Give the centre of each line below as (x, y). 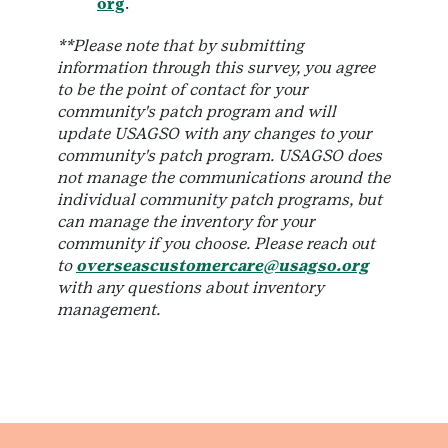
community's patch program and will (196, 112)
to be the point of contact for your (182, 90)
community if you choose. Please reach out (216, 244)
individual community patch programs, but (219, 200)
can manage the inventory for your (186, 222)
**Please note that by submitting (180, 46)
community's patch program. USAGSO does (219, 156)
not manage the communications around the (223, 178)
